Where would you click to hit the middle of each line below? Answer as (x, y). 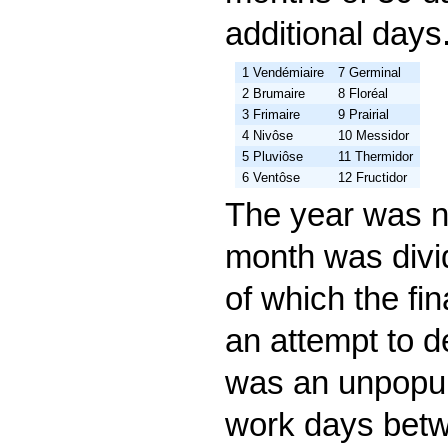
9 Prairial (363, 114)
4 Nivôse (267, 135)
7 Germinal (369, 72)
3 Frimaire (271, 114)
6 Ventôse (271, 177)
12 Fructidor (372, 177)
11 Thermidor (375, 156)
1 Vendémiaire (283, 72)
